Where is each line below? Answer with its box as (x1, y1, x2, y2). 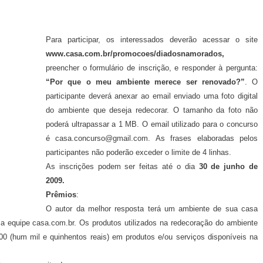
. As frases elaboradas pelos (148, 134, 258, 143)
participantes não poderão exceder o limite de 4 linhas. (46, 148, 231, 157)
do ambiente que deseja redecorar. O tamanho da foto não (46, 106, 258, 115)
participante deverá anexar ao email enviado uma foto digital (46, 92, 258, 101)
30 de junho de (198, 162, 258, 171)
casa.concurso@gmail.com (55, 134, 149, 143)
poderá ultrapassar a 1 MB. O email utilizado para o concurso (46, 120, 258, 129)
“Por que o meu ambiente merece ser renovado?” (46, 77, 245, 87)
